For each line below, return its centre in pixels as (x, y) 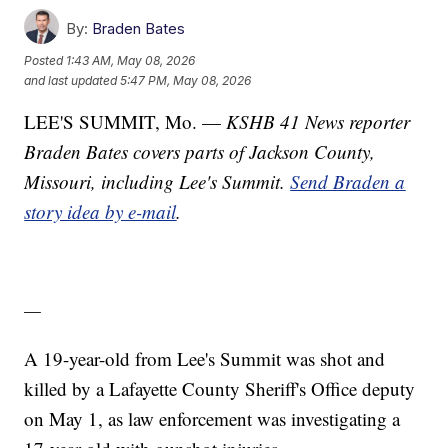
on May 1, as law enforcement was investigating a (212, 419)
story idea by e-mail (100, 212)
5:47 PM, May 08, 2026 (186, 80)
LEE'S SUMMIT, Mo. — (125, 122)
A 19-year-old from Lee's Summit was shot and (205, 359)
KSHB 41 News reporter (318, 122)
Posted (45, 60)
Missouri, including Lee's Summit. (157, 182)
